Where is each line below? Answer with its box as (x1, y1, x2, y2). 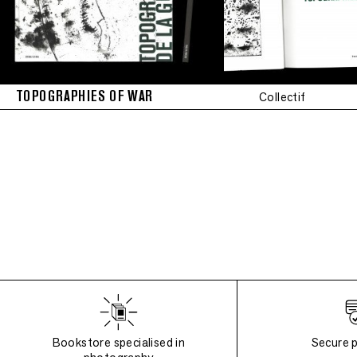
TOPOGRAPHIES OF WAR (16, 87, 153, 105)
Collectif (259, 89, 306, 104)
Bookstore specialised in (52, 335, 186, 350)
